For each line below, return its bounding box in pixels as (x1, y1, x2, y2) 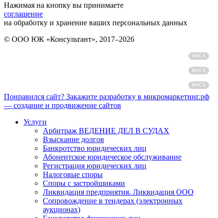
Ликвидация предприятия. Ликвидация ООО (43, 187, 194, 196)
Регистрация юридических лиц (43, 161, 146, 170)
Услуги (23, 117, 47, 126)
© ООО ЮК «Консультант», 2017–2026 (4, 35, 134, 43)
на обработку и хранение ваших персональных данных (4, 18, 187, 27)
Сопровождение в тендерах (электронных (43, 196, 182, 205)
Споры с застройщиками (43, 179, 125, 187)
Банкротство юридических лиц (43, 144, 146, 152)
